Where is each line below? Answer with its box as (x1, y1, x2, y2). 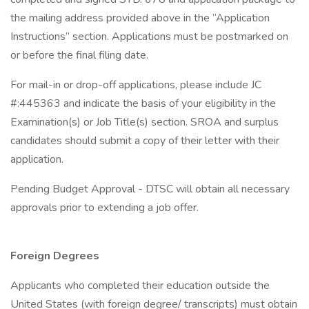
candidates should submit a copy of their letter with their (10, 133, 279, 148)
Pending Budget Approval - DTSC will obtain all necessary (10, 181, 290, 197)
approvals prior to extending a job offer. (10, 200, 199, 215)
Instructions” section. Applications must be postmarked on (10, 29, 288, 44)
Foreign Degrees (10, 248, 99, 263)
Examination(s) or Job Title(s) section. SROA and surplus (10, 114, 279, 130)
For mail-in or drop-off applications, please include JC (10, 77, 261, 92)
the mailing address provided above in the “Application (10, 10, 270, 26)
